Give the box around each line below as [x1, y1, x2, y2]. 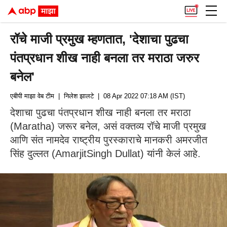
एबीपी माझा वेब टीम [10, 92, 54, 100]
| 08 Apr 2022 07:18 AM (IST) [94, 92, 185, 100]
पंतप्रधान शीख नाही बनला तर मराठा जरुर [10, 51, 200, 65]
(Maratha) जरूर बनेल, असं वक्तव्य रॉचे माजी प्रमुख [10, 121, 206, 132]
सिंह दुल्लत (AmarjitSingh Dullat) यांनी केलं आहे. [10, 148, 201, 159]
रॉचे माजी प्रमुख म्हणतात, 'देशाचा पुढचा [10, 32, 189, 46]
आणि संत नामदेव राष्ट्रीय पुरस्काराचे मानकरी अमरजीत [10, 134, 207, 145]
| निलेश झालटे [54, 92, 94, 100]
